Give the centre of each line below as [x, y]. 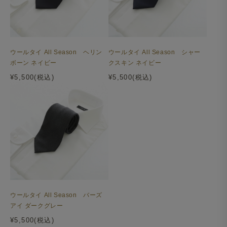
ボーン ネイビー [33, 63]
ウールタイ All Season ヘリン [56, 52]
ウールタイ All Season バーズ [56, 195]
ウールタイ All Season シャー [154, 52]
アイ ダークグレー [37, 206]
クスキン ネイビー [135, 63]
